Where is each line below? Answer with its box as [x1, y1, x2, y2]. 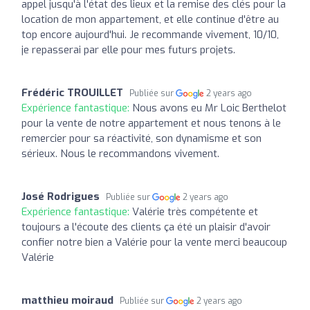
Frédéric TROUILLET [21, 85, 123, 100]
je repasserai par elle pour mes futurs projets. [21, 42, 235, 57]
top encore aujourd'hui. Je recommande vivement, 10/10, [21, 27, 279, 42]
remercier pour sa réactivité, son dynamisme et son [21, 131, 262, 145]
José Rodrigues [21, 189, 100, 203]
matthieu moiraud [21, 293, 113, 307]
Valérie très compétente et [132, 204, 258, 219]
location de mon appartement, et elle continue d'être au [21, 12, 279, 26]
